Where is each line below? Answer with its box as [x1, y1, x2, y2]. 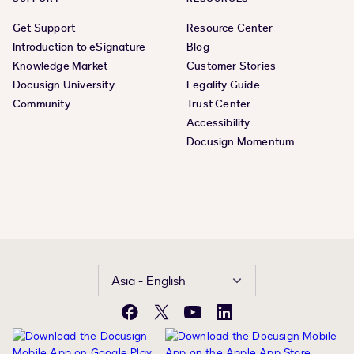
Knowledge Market [13, 58, 108, 74]
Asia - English [111, 273, 186, 291]
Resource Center [186, 21, 273, 36]
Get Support [13, 21, 76, 36]
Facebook [128, 311, 179, 327]
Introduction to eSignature [13, 40, 146, 55]
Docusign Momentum [186, 134, 295, 150]
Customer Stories [186, 58, 277, 74]
